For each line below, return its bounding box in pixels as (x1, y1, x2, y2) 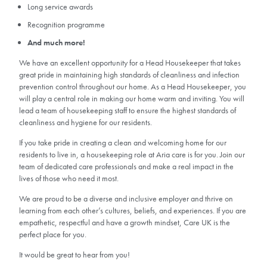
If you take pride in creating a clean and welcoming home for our (19, 136, 226, 148)
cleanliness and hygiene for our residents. (19, 116, 152, 128)
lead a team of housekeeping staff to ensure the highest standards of (19, 104, 236, 116)
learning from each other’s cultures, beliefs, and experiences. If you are (19, 204, 246, 216)
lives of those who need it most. (19, 172, 119, 184)
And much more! (27, 36, 85, 48)
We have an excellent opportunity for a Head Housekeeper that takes (19, 57, 241, 68)
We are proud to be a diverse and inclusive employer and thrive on (19, 193, 233, 204)
